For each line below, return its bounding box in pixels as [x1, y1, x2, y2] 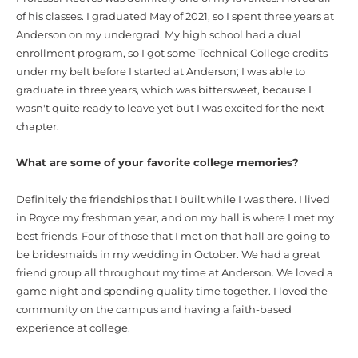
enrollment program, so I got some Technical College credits [16, 46, 328, 59]
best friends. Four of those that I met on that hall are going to [16, 229, 330, 242]
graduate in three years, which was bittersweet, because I [16, 83, 312, 96]
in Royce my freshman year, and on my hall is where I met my [16, 211, 334, 224]
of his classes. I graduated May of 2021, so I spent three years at [16, 10, 334, 22]
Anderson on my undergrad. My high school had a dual [16, 28, 301, 41]
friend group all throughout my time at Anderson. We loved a [16, 266, 333, 279]
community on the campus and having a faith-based [16, 303, 292, 316]
